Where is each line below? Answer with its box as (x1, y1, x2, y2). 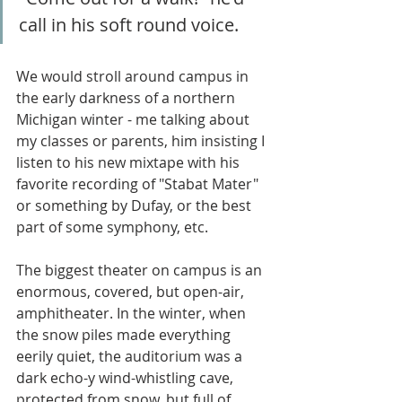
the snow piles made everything (16, 325, 234, 345)
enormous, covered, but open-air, (16, 282, 248, 302)
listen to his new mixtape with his (16, 153, 243, 173)
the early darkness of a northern (16, 88, 239, 109)
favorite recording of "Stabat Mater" (16, 174, 262, 195)
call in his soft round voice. (19, 13, 239, 38)
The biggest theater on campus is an (16, 260, 266, 281)
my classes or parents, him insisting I (16, 131, 268, 152)
